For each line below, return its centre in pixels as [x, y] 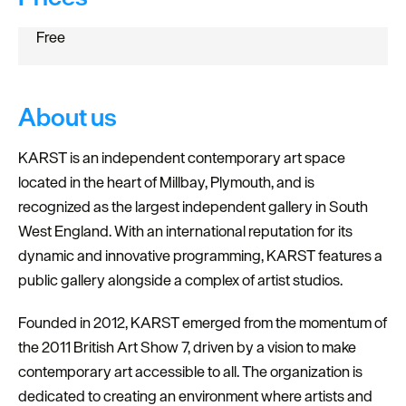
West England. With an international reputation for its [185, 231]
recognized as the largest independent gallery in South [193, 207]
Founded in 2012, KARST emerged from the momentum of [203, 323]
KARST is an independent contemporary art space [182, 158]
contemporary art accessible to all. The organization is [190, 372]
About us [68, 117]
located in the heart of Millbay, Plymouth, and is [166, 182]
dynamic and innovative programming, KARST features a [200, 256]
